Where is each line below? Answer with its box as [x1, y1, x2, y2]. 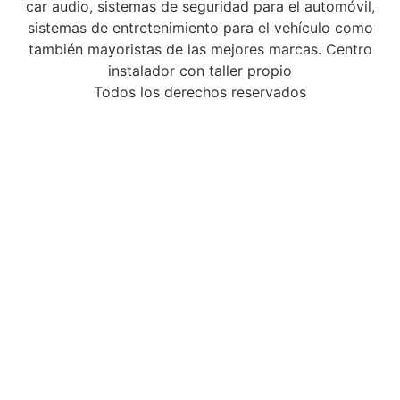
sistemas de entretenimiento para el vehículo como [27, 19, 373, 37]
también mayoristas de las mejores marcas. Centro [28, 40, 372, 59]
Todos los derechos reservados [94, 83, 306, 102]
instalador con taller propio [108, 62, 292, 80]
